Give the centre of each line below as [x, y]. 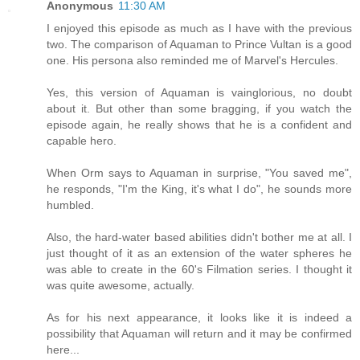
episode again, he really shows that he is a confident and [199, 125]
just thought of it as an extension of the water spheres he [199, 254]
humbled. [70, 205]
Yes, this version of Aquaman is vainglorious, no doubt [199, 93]
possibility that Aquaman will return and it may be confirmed [199, 334]
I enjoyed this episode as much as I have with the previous [199, 29]
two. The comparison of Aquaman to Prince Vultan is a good [199, 45]
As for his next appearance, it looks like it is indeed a [199, 318]
